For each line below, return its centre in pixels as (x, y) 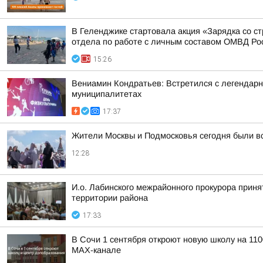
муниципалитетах (107, 94)
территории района (110, 198)
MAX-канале (96, 250)
